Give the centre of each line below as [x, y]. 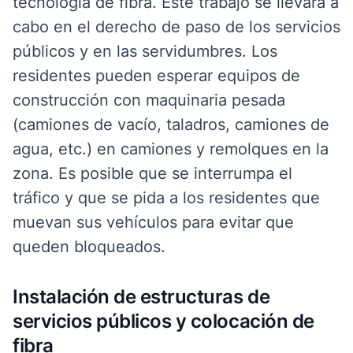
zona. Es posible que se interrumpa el [152, 173]
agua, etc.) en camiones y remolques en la [171, 149]
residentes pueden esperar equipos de [156, 76]
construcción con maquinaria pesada [149, 100]
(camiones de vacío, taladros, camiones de [171, 124]
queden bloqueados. [89, 247]
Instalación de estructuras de [141, 297]
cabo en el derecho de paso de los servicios [176, 27]
